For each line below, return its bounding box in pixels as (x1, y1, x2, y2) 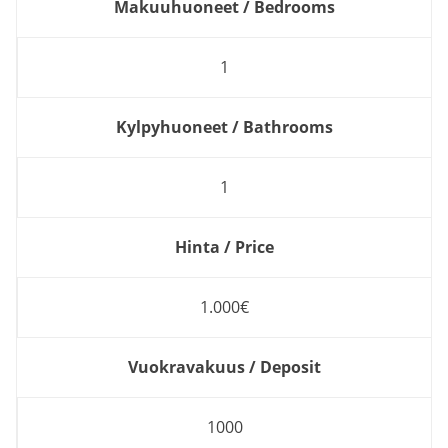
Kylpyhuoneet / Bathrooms (115, 115, 333, 138)
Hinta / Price (174, 235, 274, 258)
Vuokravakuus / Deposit (127, 355, 321, 378)
